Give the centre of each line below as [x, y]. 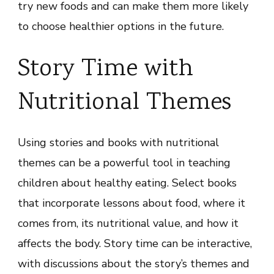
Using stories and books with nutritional [118, 143]
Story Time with [106, 70]
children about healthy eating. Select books [127, 183]
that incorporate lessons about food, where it [131, 203]
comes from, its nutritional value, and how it [128, 224]
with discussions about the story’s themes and [134, 264]
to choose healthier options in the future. [121, 27]
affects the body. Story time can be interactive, [135, 244]
